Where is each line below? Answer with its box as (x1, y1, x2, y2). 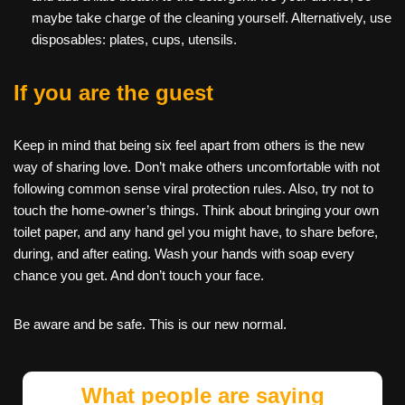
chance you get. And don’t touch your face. (14, 268, 264, 284)
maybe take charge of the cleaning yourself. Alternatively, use (32, 10, 391, 26)
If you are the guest (14, 80, 213, 106)
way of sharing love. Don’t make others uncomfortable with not (14, 159, 380, 175)
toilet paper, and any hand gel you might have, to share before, (14, 224, 378, 240)
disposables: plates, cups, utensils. (32, 32, 237, 48)
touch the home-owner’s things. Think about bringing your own (14, 202, 379, 219)
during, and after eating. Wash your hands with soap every (14, 246, 354, 262)
